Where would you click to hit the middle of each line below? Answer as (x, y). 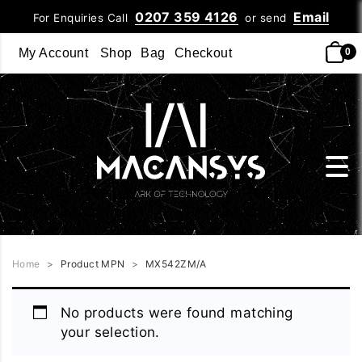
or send (266, 18)
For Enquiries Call (84, 18)
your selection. (110, 332)
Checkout (203, 53)
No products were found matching (177, 312)
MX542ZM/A (175, 263)
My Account (54, 53)
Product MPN (93, 263)
